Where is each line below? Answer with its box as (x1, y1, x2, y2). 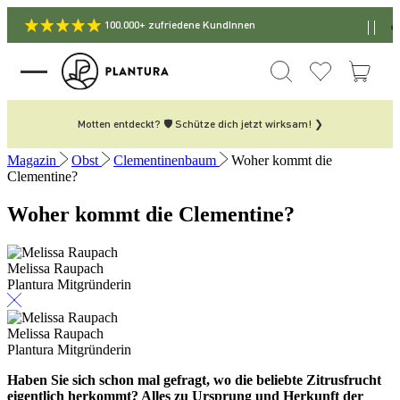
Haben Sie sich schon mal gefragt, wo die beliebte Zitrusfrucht (7, 371, 381, 387)
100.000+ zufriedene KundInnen (104, 18, 255, 31)
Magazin (7, 153, 56, 168)
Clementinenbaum (113, 153, 216, 168)
